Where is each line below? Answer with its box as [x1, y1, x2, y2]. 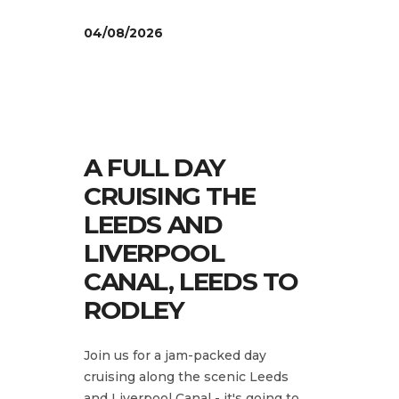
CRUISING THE [84, 180, 256, 211]
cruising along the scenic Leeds [84, 368, 289, 385]
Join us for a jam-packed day [84, 346, 266, 363]
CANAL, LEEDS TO [84, 265, 299, 297]
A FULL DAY [84, 151, 225, 183]
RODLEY [84, 294, 184, 325]
